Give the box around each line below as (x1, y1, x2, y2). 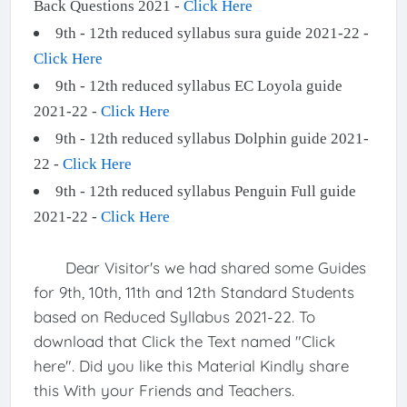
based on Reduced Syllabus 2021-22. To (33, 307, 315, 327)
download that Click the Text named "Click (33, 332, 335, 352)
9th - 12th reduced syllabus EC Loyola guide (55, 77, 342, 95)
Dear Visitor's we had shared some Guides (33, 258, 366, 278)
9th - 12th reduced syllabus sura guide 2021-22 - (55, 25, 369, 43)
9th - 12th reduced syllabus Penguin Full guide (55, 183, 356, 201)
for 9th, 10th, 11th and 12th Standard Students (33, 283, 354, 303)
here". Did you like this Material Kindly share (33, 356, 349, 376)
